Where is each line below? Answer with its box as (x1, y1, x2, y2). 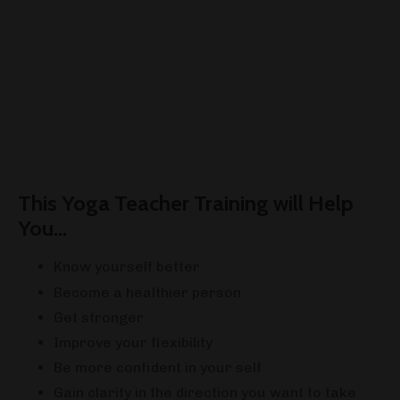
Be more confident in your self (54, 359, 262, 377)
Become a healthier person (54, 283, 241, 301)
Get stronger (54, 308, 144, 326)
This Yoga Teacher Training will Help (18, 190, 354, 217)
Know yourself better (54, 258, 200, 276)
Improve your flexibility (54, 334, 212, 352)
